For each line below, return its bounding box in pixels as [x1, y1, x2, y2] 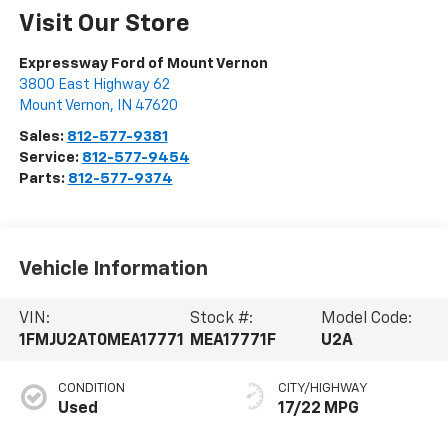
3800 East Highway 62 [18, 76, 170, 92]
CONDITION [57, 381, 125, 395]
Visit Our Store [18, 11, 190, 36]
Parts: [18, 170, 68, 186]
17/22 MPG [278, 400, 359, 417]
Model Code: [320, 310, 412, 327]
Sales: [18, 128, 67, 144]
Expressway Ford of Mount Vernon [18, 55, 268, 71]
